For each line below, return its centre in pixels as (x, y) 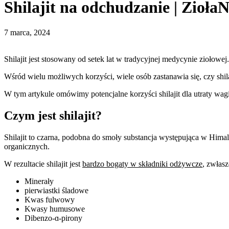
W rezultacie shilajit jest (43, 164)
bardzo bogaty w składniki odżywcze (142, 164)
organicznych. (27, 146)
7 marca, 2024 (27, 32)
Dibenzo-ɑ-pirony (53, 218)
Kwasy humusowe (55, 209)
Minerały (39, 181)
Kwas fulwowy (50, 199)
